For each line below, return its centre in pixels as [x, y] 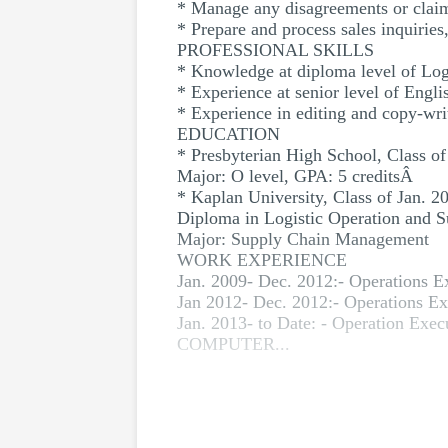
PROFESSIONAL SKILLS [275, 50]
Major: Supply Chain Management [303, 239]
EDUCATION [228, 134]
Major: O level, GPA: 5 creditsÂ [297, 176]
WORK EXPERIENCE [262, 260]
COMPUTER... [233, 344]
